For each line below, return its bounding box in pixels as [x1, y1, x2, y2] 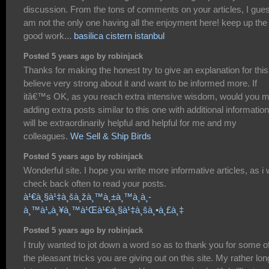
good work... [23, 31, 74, 41]
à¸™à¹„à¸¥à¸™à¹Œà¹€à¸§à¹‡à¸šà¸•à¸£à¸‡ [23, 205, 184, 216]
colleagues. [23, 131, 70, 142]
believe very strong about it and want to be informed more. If [23, 78, 257, 89]
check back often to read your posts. [23, 178, 166, 189]
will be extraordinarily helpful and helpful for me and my [23, 118, 237, 128]
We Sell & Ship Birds [70, 131, 151, 142]
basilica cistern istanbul [74, 31, 165, 41]
